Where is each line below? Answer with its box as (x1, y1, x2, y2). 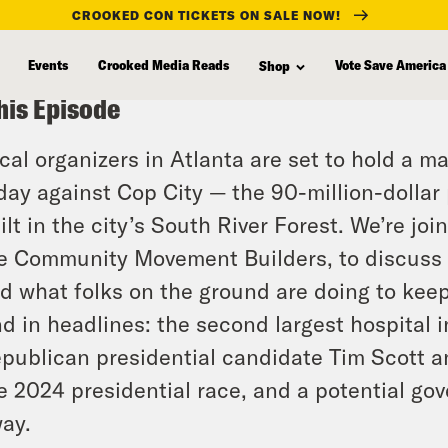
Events (28, 55, 68, 73)
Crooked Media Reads (98, 55, 229, 73)
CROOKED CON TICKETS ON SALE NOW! (72, 7, 341, 22)
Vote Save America (335, 55, 446, 73)
